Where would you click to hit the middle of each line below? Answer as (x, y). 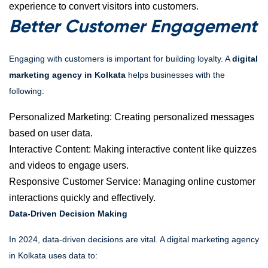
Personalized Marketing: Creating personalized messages (132, 117)
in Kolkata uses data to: (53, 255)
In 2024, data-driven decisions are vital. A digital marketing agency (134, 239)
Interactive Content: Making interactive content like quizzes (133, 149)
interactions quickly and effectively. (82, 198)
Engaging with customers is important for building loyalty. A (121, 59)
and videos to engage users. (69, 165)
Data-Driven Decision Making (68, 214)
